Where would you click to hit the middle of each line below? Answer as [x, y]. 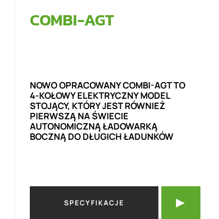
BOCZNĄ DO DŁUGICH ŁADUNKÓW [102, 136]
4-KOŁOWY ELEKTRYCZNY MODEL [100, 95]
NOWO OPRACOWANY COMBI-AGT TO [108, 85]
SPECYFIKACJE [94, 203]
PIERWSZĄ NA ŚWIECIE [79, 116]
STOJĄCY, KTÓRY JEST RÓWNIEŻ [98, 106]
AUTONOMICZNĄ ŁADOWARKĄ [94, 126]
